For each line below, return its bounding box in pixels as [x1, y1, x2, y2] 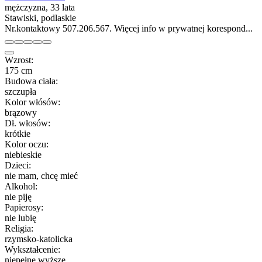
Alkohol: [5, 181, 37, 191]
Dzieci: [5, 160, 31, 170]
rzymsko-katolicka [5, 233, 73, 244]
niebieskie [5, 149, 42, 160]
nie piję [5, 191, 32, 202]
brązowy [5, 107, 37, 118]
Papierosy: [5, 202, 43, 212]
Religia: [5, 223, 33, 233]
